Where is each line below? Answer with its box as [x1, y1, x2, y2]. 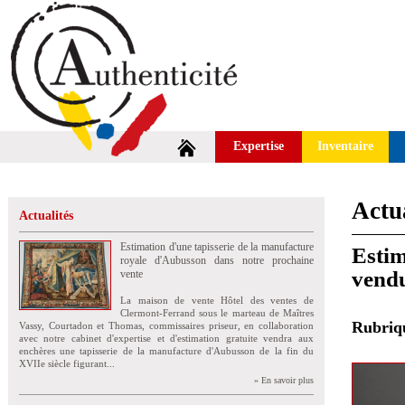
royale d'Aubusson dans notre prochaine [120, 254, 314, 267]
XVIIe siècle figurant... [19, 358, 115, 369]
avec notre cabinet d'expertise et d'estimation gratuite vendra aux [19, 333, 314, 344]
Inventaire [317, 139, 373, 153]
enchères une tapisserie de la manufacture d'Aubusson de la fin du [19, 345, 314, 356]
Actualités [19, 209, 73, 222]
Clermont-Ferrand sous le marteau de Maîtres [120, 307, 314, 318]
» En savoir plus [254, 375, 314, 385]
